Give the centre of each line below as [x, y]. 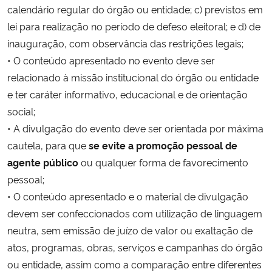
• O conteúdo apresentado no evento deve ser [111, 60]
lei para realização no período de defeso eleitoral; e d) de [134, 26]
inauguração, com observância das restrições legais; [125, 43]
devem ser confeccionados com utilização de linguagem [135, 213]
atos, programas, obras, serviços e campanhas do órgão [135, 247]
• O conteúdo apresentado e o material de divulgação [128, 196]
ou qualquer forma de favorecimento [163, 162]
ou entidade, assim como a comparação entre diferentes [134, 264]
